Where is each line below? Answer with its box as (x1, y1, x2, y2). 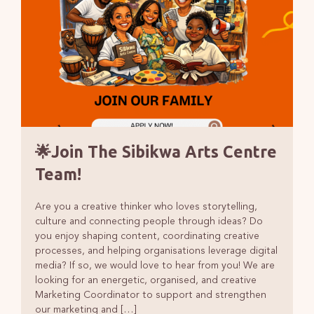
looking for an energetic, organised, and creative (34, 275, 257, 285)
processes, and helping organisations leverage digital (34, 245, 278, 256)
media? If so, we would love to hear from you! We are (34, 260, 275, 271)
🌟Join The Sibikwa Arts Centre (34, 142, 277, 161)
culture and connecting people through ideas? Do (34, 216, 263, 226)
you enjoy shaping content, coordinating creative (34, 231, 259, 241)
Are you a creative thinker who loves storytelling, (34, 201, 257, 212)
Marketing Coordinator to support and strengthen (34, 289, 266, 300)
